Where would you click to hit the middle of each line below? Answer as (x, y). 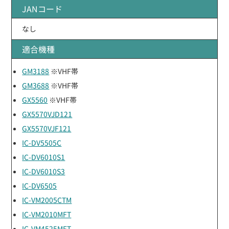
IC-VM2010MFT (47, 214)
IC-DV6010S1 (44, 157)
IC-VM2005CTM (47, 200)
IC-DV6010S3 (44, 171)
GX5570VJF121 (47, 128)
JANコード (42, 8)
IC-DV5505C (42, 142)
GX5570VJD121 (47, 114)
